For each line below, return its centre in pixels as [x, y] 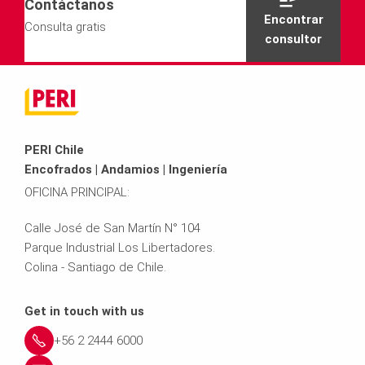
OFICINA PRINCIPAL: [77, 193]
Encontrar [293, 20]
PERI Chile [54, 150]
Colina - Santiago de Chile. [95, 268]
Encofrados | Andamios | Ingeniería [126, 170]
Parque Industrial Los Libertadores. [120, 248]
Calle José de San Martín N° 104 [112, 229]
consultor [293, 40]
